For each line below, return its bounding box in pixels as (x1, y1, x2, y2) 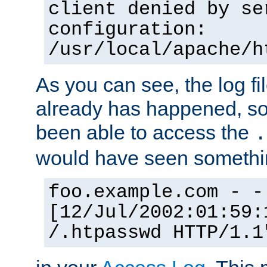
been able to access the (36, 120, 254, 144)
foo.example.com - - (48, 181, 263, 203)
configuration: (48, 18, 207, 41)
